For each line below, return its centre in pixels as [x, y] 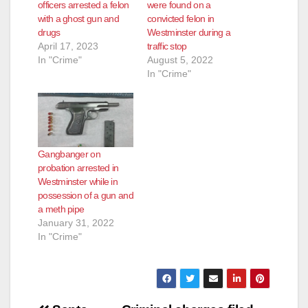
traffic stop [167, 46]
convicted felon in [181, 18]
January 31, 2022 [76, 222]
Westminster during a [189, 32]
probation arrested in [78, 167]
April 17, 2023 [68, 46]
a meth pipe [61, 209]
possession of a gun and [86, 195]
